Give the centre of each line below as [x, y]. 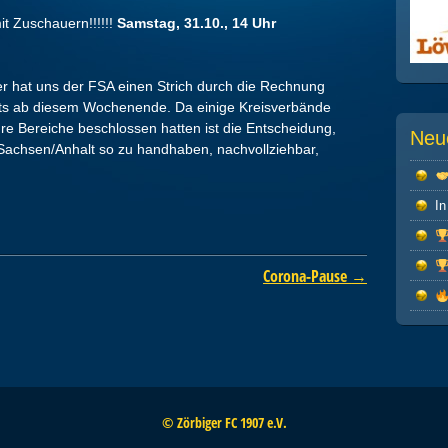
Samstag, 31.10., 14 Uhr [197, 22]
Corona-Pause [307, 275]
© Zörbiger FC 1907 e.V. [224, 423]
